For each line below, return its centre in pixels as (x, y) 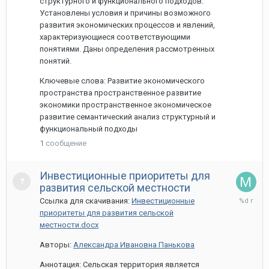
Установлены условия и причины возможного (125, 13)
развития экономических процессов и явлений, (127, 25)
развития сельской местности (115, 188)
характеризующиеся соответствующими (115, 37)
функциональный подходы (89, 129)
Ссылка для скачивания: (86, 201)
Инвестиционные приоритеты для (125, 176)
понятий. (56, 61)
